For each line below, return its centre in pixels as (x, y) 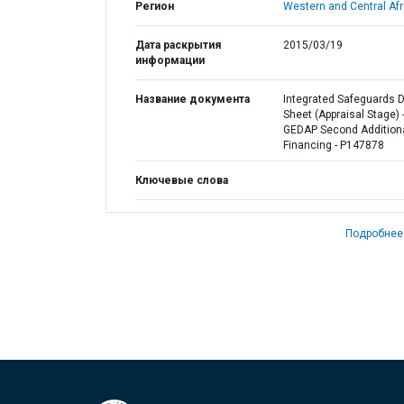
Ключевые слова (182, 180)
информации (170, 60)
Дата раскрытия (178, 45)
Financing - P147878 (333, 145)
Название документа (193, 99)
